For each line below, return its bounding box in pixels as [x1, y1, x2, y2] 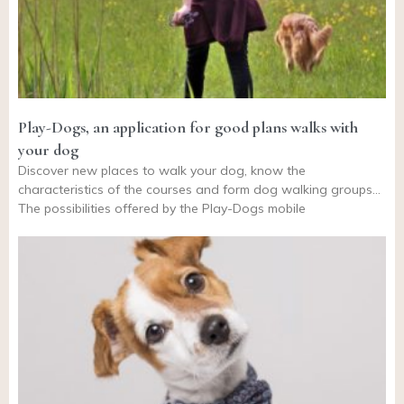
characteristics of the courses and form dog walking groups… [18, 180, 381, 197]
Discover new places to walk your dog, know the [18, 161, 306, 179]
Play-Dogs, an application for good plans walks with [18, 116, 358, 137]
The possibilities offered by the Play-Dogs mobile [18, 199, 306, 216]
